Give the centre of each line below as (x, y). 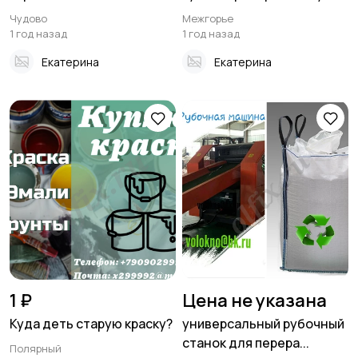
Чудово (28, 19)
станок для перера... (246, 343)
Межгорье (208, 19)
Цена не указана (255, 301)
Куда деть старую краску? (91, 324)
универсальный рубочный (263, 324)
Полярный (36, 349)
